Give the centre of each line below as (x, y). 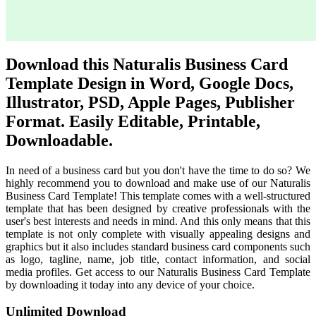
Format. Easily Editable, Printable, (133, 121)
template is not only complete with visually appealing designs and (158, 233)
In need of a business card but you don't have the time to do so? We (158, 170)
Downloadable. (59, 140)
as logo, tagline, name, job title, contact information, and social (158, 259)
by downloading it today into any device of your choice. (130, 284)
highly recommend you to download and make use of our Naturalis (158, 183)
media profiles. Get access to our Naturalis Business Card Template (158, 272)
